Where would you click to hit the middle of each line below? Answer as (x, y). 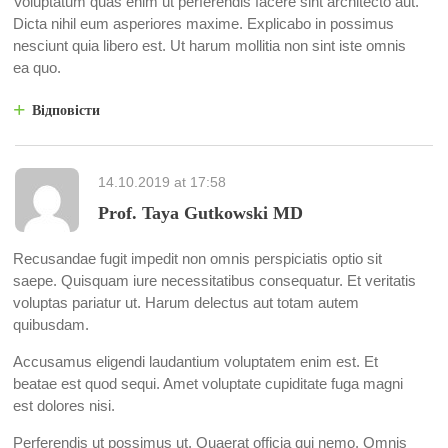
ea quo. (37, 68)
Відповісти (66, 111)
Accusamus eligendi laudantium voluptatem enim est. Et (195, 362)
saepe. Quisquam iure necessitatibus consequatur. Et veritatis (214, 281)
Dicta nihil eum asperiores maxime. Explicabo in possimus (203, 24)
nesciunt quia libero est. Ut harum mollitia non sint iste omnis (209, 46)
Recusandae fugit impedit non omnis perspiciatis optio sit (197, 259)
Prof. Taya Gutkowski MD (200, 213)
